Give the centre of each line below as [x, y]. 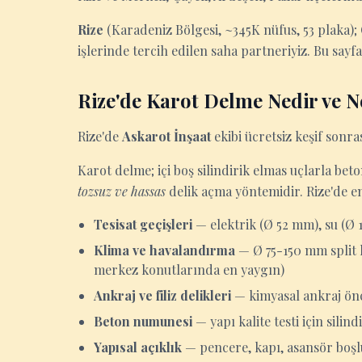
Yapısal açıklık [138, 347]
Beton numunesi [143, 321]
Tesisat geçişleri [143, 224]
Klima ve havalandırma [164, 250]
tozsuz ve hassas [122, 191]
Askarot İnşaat [166, 136]
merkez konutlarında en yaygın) [189, 269]
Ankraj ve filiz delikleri [162, 295]
